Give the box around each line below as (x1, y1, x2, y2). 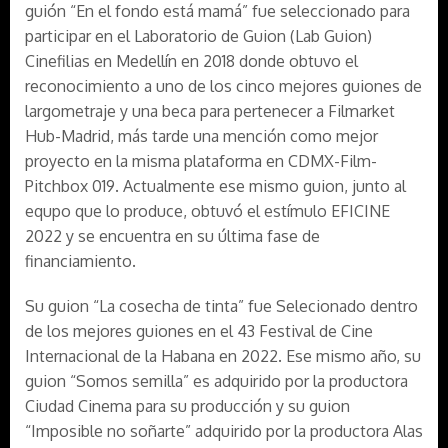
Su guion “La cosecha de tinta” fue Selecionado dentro (25, 296, 418, 316)
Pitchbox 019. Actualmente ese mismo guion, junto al (25, 176, 406, 196)
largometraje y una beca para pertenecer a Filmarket (25, 101, 395, 121)
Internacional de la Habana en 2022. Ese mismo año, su (25, 346, 421, 366)
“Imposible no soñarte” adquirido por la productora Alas (25, 421, 423, 441)
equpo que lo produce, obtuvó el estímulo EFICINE (25, 201, 390, 221)
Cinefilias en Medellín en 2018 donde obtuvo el (25, 51, 358, 71)
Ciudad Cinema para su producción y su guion (25, 396, 350, 416)
